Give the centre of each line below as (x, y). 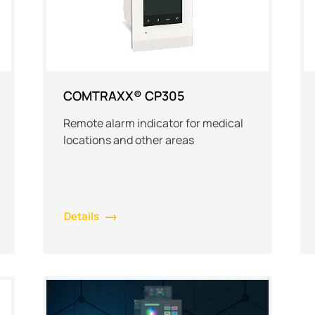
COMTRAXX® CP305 (124, 95)
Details (81, 216)
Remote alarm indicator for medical (153, 123)
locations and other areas (128, 140)
